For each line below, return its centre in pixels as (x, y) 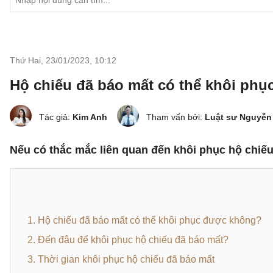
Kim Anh (90, 117)
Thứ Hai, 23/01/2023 (50, 60)
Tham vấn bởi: (175, 117)
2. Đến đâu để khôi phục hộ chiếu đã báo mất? (128, 240)
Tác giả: (56, 117)
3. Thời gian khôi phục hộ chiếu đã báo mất (121, 259)
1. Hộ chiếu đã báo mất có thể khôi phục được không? (144, 220)
